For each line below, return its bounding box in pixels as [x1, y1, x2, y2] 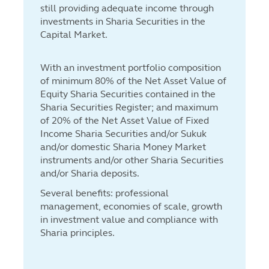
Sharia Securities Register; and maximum [40, 101, 218, 113]
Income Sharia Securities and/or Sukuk [40, 128, 207, 139]
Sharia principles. [40, 227, 115, 238]
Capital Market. [40, 29, 107, 40]
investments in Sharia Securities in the [40, 16, 205, 27]
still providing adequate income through [40, 2, 214, 14]
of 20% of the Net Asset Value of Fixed [40, 115, 209, 126]
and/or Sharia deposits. [40, 168, 139, 179]
